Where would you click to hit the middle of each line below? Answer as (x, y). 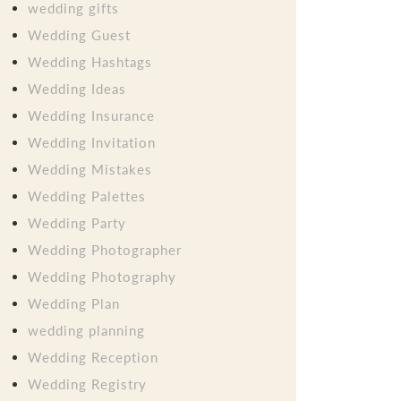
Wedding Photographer (105, 249)
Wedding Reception (93, 357)
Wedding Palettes (87, 196)
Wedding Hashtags (90, 61)
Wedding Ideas (77, 88)
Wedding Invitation (92, 142)
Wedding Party (77, 222)
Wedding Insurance (91, 115)
